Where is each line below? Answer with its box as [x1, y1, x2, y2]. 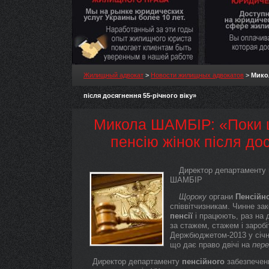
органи [207, 192, 235, 201]
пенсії [170, 211, 193, 220]
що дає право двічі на [170, 240, 252, 249]
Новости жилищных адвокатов [151, 71, 244, 79]
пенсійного [182, 257, 225, 266]
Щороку [179, 192, 207, 201]
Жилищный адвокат [83, 71, 144, 79]
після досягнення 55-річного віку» [83, 92, 196, 99]
